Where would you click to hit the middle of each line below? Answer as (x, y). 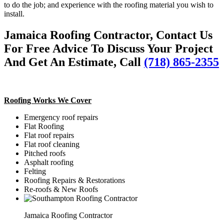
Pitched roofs (45, 153)
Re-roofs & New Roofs (61, 189)
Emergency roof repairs (61, 117)
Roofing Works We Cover (48, 100)
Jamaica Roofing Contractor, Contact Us (108, 35)
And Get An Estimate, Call (74, 62)
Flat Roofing (44, 126)
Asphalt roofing (49, 162)
